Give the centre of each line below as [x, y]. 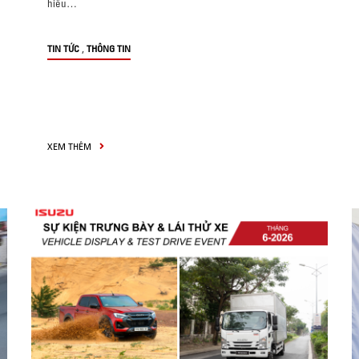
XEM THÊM [71, 146]
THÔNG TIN [109, 48]
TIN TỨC [63, 48]
